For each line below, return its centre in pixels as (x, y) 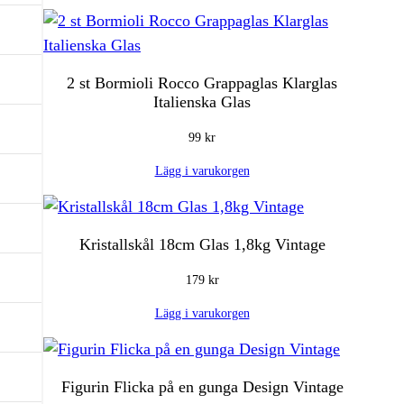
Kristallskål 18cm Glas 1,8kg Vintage (202, 245)
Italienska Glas (202, 102)
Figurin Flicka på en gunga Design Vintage (202, 387)
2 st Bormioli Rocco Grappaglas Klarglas (202, 83)
